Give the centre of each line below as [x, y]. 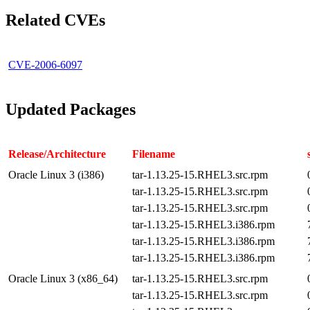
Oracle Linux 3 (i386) [56, 174]
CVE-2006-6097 [45, 64]
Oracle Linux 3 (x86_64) [63, 278]
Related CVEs [55, 20]
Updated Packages [71, 109]
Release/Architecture [57, 154]
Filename [154, 154]
